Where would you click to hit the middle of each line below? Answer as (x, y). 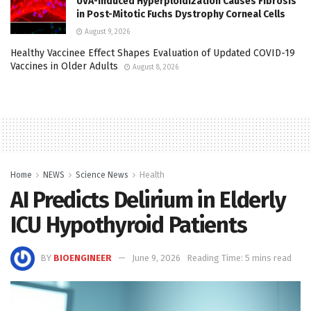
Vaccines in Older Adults (64, 66)
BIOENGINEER (83, 258)
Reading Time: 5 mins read (239, 258)
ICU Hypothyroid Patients (129, 225)
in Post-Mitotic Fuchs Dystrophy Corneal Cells (181, 14)
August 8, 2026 (154, 67)
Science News (102, 175)
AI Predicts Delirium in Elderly (148, 200)
